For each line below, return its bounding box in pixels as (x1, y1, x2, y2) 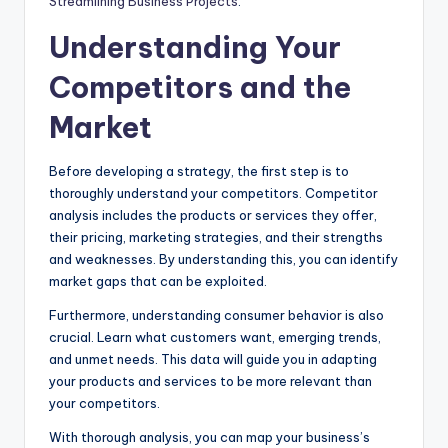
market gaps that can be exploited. (49, 272, 267, 289)
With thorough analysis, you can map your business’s (49, 428, 370, 445)
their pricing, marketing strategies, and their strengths (49, 228, 383, 245)
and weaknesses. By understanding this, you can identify (49, 250, 398, 267)
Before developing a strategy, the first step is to (49, 162, 349, 179)
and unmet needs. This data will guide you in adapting (49, 350, 377, 367)
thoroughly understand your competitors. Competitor (49, 184, 378, 201)
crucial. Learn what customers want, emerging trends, (49, 328, 381, 345)
